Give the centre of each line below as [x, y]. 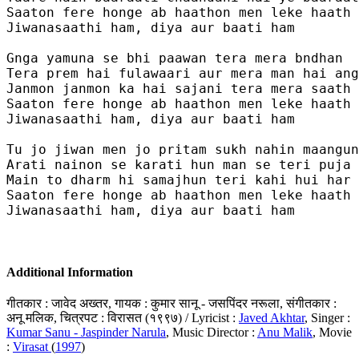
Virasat [32, 347]
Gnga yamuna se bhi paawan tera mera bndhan [175, 58]
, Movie [332, 333]
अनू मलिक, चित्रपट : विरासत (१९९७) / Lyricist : [123, 318]
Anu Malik [285, 333]
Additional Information [70, 272]
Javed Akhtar [272, 318]
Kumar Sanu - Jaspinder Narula [86, 333]
